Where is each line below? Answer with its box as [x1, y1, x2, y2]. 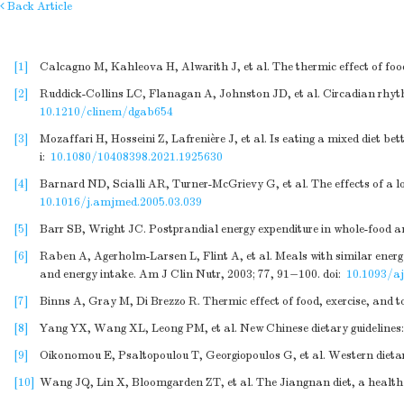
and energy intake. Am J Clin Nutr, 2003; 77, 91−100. [40, 267, 320, 281]
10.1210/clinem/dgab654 [40, 105, 173, 119]
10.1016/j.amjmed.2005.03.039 [40, 195, 202, 209]
